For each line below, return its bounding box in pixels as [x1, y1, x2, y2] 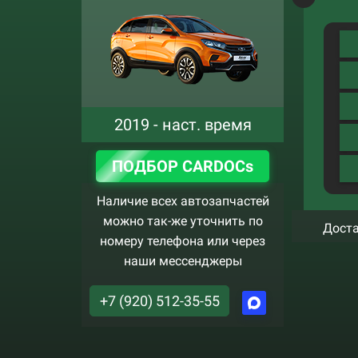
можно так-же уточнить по [102, 213, 263, 229]
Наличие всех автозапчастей [96, 193, 269, 209]
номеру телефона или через [100, 233, 265, 249]
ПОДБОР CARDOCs [112, 157, 253, 177]
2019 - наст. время [113, 115, 252, 135]
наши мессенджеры [123, 253, 242, 269]
